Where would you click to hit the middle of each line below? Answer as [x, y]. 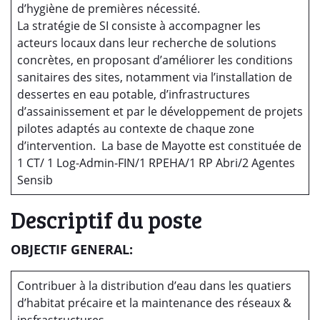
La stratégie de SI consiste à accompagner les [139, 26]
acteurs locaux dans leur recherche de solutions [147, 43]
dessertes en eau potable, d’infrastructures [134, 94]
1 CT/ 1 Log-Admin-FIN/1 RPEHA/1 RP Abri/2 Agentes [156, 163]
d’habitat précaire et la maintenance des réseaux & [154, 303]
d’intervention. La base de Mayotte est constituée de [159, 146]
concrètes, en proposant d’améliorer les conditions [155, 60]
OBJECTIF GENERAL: [74, 249]
